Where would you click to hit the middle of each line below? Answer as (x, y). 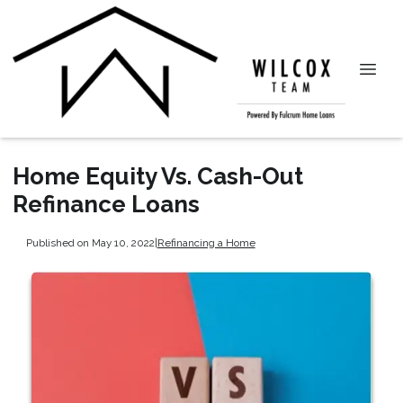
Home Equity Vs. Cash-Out (158, 176)
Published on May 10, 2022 (90, 242)
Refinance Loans (106, 204)
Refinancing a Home (206, 242)
